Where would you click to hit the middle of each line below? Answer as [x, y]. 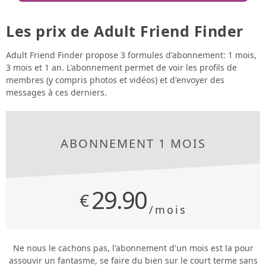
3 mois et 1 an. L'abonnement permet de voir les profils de [121, 68]
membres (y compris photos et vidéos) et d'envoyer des [115, 80]
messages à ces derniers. [56, 93]
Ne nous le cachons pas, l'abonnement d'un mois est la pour [133, 248]
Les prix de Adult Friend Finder [125, 31]
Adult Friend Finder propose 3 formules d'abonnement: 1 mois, [131, 55]
